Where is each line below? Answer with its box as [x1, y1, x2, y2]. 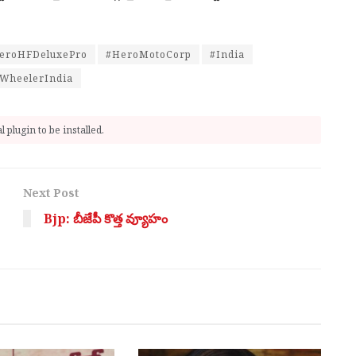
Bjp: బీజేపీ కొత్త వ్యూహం [44, 210, 168, 228]
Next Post [23, 185, 79, 201]
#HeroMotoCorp [106, 48, 192, 62]
